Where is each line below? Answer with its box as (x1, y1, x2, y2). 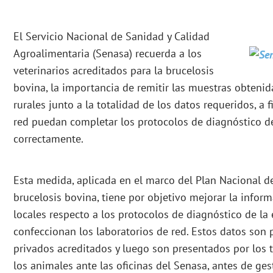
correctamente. (13, 132, 83, 146)
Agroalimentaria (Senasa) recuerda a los (13, 46, 202, 61)
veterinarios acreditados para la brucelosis (13, 63, 214, 78)
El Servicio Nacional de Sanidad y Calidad (13, 29, 210, 44)
